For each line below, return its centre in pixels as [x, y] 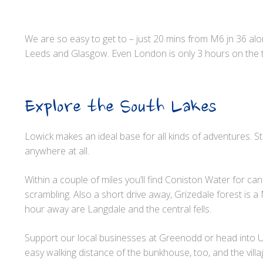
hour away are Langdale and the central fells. [118, 209]
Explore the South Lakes [121, 108]
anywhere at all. [57, 151]
